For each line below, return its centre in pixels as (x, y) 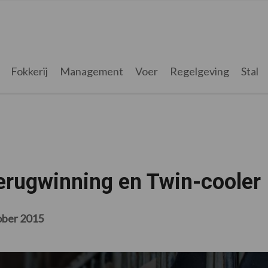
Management (91, 71)
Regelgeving (199, 71)
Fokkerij (29, 71)
